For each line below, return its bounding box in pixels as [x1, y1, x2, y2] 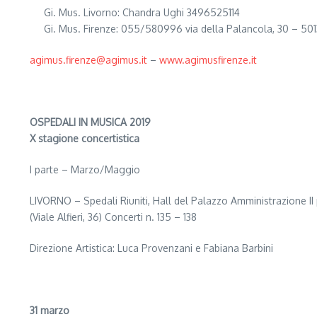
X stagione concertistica [30, 132, 139, 144]
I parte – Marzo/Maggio [30, 163, 140, 175]
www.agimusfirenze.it [159, 54, 257, 66]
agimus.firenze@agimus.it [30, 54, 147, 66]
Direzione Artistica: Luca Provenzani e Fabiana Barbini [30, 242, 273, 254]
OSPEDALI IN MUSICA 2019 [30, 116, 151, 128]
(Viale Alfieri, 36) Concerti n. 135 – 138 [30, 211, 200, 223]
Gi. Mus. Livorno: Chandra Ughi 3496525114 [44, 6, 240, 18]
